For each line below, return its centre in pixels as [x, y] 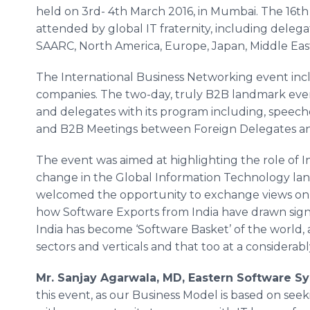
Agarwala [128, 278]
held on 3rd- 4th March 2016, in [123, 11]
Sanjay [77, 278]
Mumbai [233, 11]
